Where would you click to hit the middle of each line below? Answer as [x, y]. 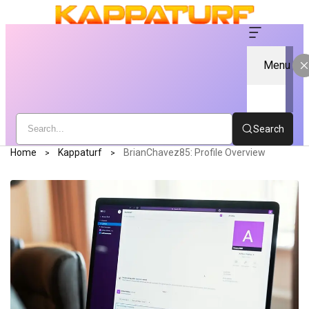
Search [269, 129]
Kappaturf [80, 152]
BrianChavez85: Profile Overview [195, 152]
